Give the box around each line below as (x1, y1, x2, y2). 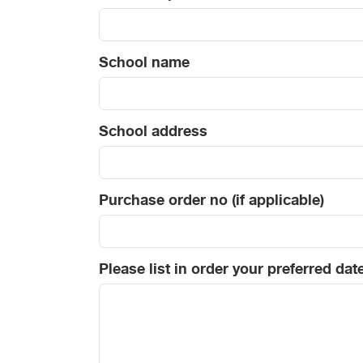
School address (99, 126, 207, 141)
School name (99, 57, 190, 72)
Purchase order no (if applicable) (99, 194, 324, 210)
